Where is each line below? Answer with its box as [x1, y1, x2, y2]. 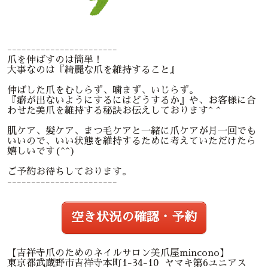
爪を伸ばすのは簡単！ [7, 55, 103, 65]
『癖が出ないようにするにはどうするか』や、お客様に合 [7, 96, 256, 105]
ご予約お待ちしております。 [7, 167, 132, 176]
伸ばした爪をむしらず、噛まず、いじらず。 [7, 86, 199, 95]
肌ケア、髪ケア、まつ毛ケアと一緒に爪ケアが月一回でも [7, 126, 256, 136]
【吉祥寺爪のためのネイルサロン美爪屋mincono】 [7, 248, 229, 258]
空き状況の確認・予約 [71, 211, 197, 224]
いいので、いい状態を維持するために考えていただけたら [7, 136, 256, 146]
